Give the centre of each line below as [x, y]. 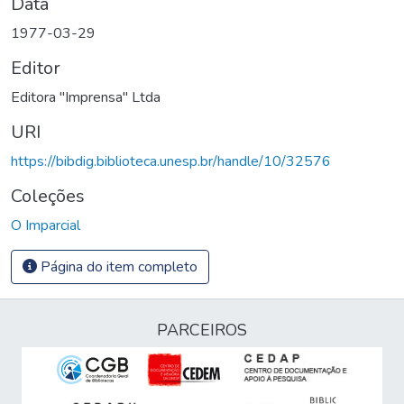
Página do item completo [117, 266]
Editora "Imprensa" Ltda [86, 97]
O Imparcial [46, 225]
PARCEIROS [202, 330]
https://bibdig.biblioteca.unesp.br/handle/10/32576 [171, 161]
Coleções [48, 196]
